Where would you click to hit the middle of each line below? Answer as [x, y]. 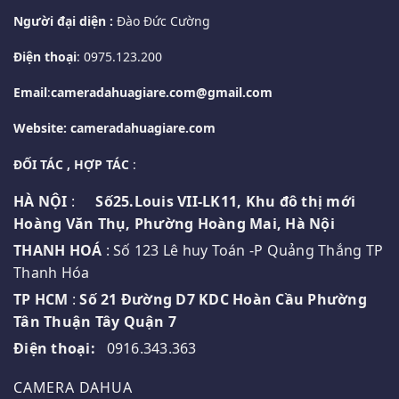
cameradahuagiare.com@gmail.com [162, 93]
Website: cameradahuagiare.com [114, 128]
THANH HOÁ [58, 250]
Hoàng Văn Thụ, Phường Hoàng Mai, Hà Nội [174, 223]
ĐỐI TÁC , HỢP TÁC [71, 164]
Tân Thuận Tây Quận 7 [95, 321]
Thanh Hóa [52, 272]
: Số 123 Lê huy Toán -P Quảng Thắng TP [242, 250]
